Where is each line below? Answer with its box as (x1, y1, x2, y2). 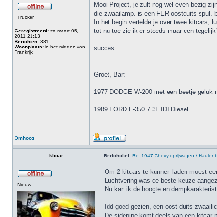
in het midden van (44, 44, 85, 49)
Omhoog (15, 135, 34, 140)
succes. (94, 45, 116, 52)
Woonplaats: (15, 44, 44, 49)
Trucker (17, 15, 34, 20)
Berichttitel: (104, 153, 131, 158)
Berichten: (15, 39, 39, 44)
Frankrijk (15, 49, 33, 55)
